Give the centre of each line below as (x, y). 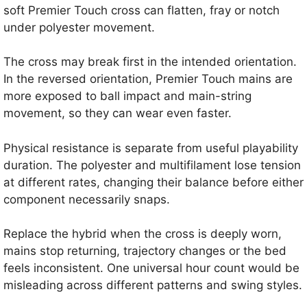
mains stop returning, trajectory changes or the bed (145, 251)
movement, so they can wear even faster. (118, 113)
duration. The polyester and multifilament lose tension (152, 165)
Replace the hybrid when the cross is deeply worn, (143, 234)
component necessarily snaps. (87, 199)
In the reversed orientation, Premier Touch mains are (148, 79)
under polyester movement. (79, 27)
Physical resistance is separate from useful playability (151, 148)
